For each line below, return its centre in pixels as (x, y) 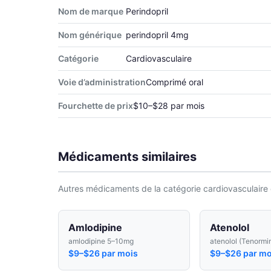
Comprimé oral (175, 82)
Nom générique (90, 34)
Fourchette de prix (96, 105)
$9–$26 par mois (103, 253)
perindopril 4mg (157, 34)
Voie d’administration (102, 82)
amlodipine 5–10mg (101, 241)
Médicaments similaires (127, 156)
